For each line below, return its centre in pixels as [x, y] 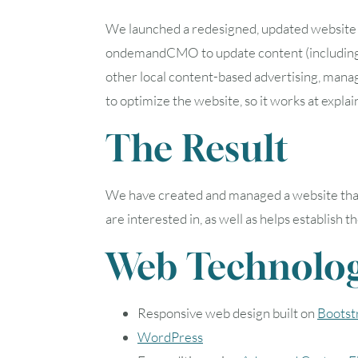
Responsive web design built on [227, 312]
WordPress [170, 336]
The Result [197, 147]
